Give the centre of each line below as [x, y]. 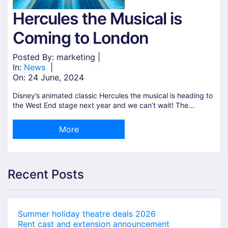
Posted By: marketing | [56, 57]
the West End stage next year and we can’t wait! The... [104, 105]
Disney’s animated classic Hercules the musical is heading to [113, 96]
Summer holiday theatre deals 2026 [87, 214]
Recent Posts [46, 175]
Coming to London [81, 38]
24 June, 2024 [56, 78]
